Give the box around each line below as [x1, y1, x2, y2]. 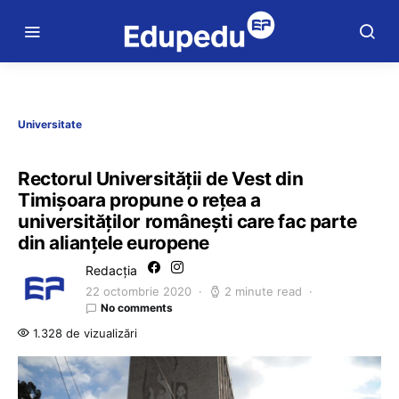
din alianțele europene [18, 232, 209, 254]
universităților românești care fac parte [18, 210, 357, 232]
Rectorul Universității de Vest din [18, 167, 304, 190]
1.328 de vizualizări [29, 326, 137, 340]
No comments [101, 301, 173, 314]
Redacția [85, 263, 137, 278]
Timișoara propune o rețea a [18, 189, 261, 211]
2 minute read [224, 284, 302, 298]
